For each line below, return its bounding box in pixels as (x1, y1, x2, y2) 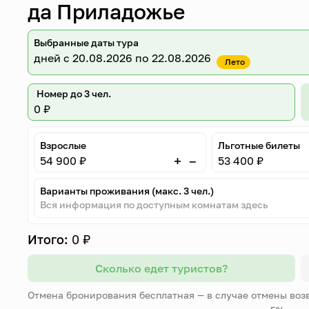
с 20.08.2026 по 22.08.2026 (61, 51, 212, 65)
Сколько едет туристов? (94, 261, 228, 275)
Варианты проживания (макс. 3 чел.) (40, 185, 215, 197)
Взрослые (40, 139, 87, 151)
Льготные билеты (217, 139, 300, 151)
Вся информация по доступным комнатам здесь (40, 199, 269, 210)
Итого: (28, 232, 69, 247)
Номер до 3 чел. (37, 88, 112, 99)
